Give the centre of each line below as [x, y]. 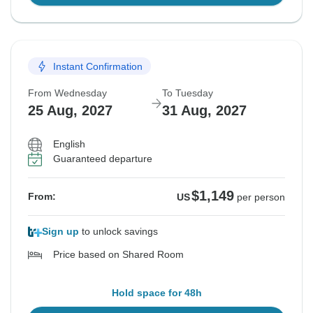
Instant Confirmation [98, 66]
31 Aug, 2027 [204, 111]
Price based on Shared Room [118, 255]
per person [261, 197]
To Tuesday [188, 93]
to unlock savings [118, 232]
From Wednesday [67, 93]
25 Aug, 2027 [70, 111]
